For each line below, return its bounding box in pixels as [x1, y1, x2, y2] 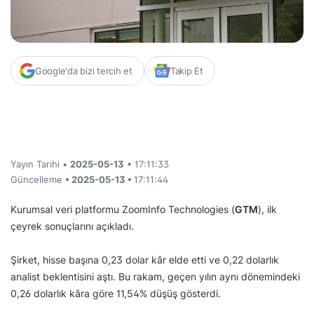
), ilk [258, 203, 277, 215]
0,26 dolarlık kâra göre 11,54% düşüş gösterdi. [11, 287, 221, 299]
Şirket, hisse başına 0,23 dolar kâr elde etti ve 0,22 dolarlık [11, 253, 279, 266]
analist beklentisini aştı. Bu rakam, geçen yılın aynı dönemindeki [11, 270, 300, 282]
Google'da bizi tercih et [35, 64, 132, 76]
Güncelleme [11, 173, 65, 185]
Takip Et [170, 64, 203, 76]
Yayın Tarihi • [11, 158, 70, 170]
